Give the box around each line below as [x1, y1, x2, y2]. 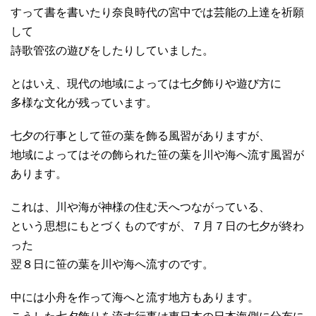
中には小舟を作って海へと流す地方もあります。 [11, 291, 259, 303]
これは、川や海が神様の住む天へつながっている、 [11, 200, 270, 213]
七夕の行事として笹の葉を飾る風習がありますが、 [11, 129, 270, 142]
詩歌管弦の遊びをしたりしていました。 [11, 44, 214, 56]
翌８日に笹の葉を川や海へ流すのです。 [11, 257, 214, 270]
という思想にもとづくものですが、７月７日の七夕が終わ [11, 219, 304, 232]
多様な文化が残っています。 [11, 96, 157, 109]
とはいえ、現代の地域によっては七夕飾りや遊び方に [11, 77, 281, 90]
